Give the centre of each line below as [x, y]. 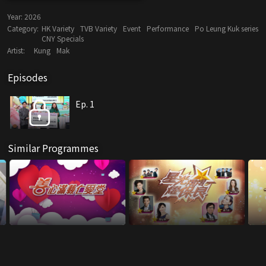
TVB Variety [99, 28]
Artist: [16, 50]
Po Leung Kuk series [227, 28]
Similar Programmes [53, 148]
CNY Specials [63, 39]
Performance [168, 28]
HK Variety [58, 28]
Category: [23, 28]
